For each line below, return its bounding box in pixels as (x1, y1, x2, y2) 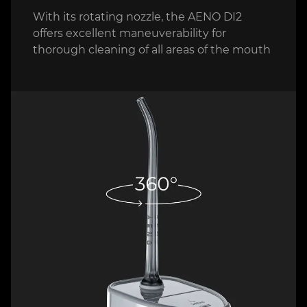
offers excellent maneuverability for (33, 26, 226, 40)
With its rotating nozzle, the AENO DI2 (33, 10, 242, 23)
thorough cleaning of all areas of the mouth (33, 42, 271, 56)
